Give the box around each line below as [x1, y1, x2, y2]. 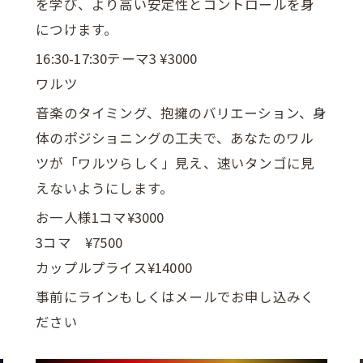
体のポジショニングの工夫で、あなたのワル [36, 128, 314, 147]
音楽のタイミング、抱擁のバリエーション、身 [36, 103, 327, 122]
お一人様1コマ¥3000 [36, 207, 164, 227]
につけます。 [36, 19, 118, 39]
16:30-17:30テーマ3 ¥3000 [36, 49, 198, 68]
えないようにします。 [36, 178, 174, 198]
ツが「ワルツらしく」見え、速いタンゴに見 [36, 153, 315, 173]
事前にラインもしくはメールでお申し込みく [36, 287, 315, 306]
